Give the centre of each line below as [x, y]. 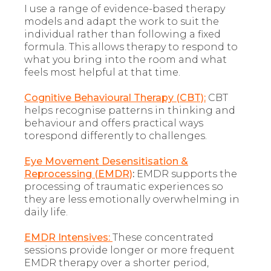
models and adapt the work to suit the [122, 22]
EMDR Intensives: [68, 238]
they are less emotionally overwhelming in [132, 200]
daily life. [46, 212]
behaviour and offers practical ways [114, 123]
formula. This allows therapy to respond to [131, 47]
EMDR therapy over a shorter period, [116, 263]
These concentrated [163, 238]
